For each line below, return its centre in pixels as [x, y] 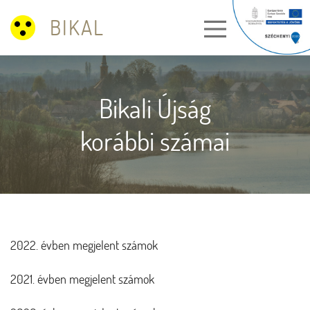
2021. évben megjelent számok [82, 279]
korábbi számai [155, 141]
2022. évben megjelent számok [84, 245]
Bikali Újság [155, 108]
